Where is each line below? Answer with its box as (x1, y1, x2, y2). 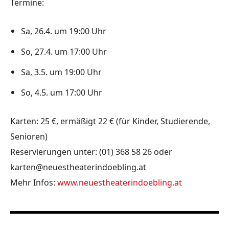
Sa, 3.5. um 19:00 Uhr (21, 66, 102, 78)
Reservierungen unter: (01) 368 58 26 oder (10, 146, 172, 158)
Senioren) (10, 131, 48, 143)
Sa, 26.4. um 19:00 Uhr (21, 26, 106, 37)
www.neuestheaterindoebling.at (57, 177, 182, 189)
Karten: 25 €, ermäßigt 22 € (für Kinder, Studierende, (10, 116, 210, 127)
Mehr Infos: (10, 177, 57, 189)
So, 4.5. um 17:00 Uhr (21, 87, 102, 99)
